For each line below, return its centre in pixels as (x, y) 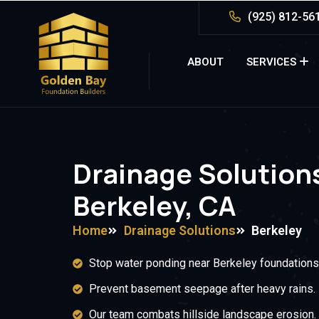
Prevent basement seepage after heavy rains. (202, 289)
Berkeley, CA (155, 205)
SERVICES (272, 62)
